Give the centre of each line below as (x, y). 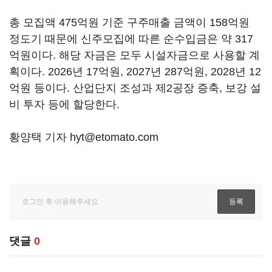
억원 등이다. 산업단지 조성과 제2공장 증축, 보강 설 (135, 88)
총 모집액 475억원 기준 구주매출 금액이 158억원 (129, 22)
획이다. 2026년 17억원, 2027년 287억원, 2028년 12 (135, 72)
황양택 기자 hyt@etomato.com (84, 137)
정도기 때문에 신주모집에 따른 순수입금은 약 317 (131, 39)
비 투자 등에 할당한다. (64, 104)
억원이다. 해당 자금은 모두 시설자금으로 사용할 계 (134, 55)
